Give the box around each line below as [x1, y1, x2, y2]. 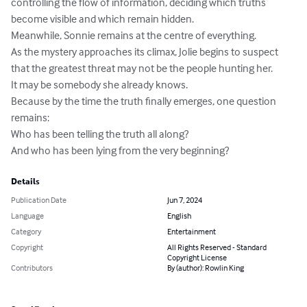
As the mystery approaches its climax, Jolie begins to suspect [11, 45, 280, 59]
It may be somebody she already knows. [11, 77, 188, 92]
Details [11, 177, 40, 187]
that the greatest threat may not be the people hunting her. [11, 61, 273, 75]
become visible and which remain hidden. [11, 12, 194, 26]
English [167, 210, 191, 221]
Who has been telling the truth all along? [11, 127, 188, 141]
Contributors [11, 262, 53, 273]
